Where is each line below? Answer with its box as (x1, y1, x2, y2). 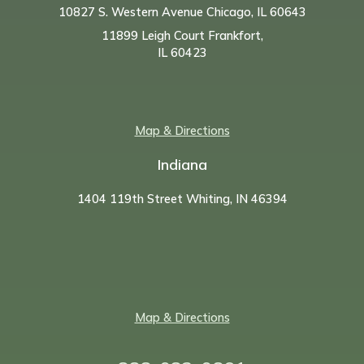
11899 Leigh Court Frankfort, (101, 27, 263, 43)
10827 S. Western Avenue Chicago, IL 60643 (58, 4, 306, 20)
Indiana (157, 155, 207, 175)
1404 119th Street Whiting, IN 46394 (76, 191, 288, 207)
